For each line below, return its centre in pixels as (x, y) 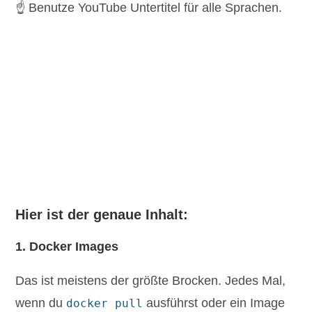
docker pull (105, 303)
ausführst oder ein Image (214, 303)
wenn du (41, 303)
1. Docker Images (67, 246)
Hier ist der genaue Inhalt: (102, 214)
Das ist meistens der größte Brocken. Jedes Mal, (151, 280)
